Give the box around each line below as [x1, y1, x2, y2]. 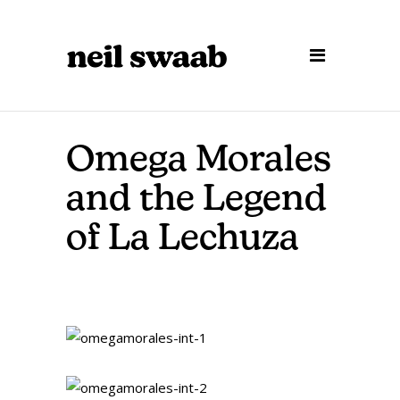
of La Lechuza [66, 222, 299, 258]
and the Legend [66, 183, 327, 219]
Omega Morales [66, 144, 331, 179]
